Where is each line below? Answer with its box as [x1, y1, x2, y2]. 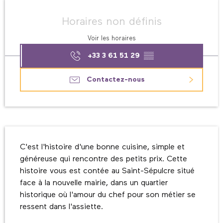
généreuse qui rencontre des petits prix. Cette [20, 155, 187, 164]
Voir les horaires [87, 35, 136, 42]
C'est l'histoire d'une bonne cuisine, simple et [20, 143, 185, 152]
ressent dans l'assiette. [20, 203, 103, 212]
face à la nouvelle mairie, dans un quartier [20, 179, 168, 188]
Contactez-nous [86, 76, 145, 84]
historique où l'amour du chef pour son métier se [20, 191, 196, 200]
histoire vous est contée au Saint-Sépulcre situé [20, 167, 195, 176]
